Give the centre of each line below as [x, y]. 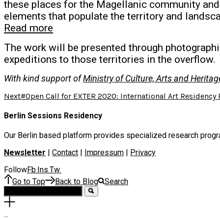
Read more [28, 28]
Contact [65, 153]
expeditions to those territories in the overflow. [110, 59]
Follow [15, 170]
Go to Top [29, 182]
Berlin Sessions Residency [53, 115]
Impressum [104, 153]
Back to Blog [77, 182]
